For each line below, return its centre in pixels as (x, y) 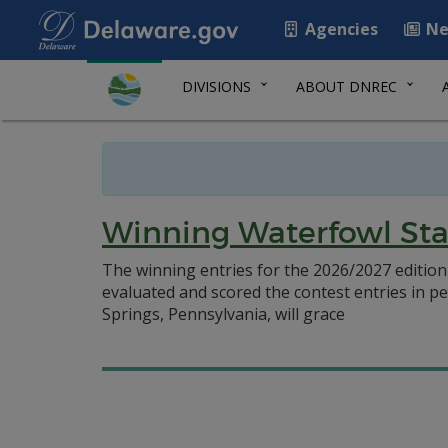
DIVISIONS (216, 86)
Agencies (339, 29)
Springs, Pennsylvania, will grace (223, 314)
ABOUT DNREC (346, 86)
